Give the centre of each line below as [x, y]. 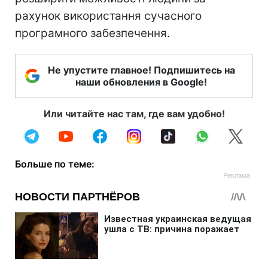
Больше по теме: [55, 164]
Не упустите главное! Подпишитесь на [141, 70]
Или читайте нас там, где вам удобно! [134, 114]
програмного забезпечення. [92, 33]
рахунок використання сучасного [108, 16]
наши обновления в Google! [141, 82]
